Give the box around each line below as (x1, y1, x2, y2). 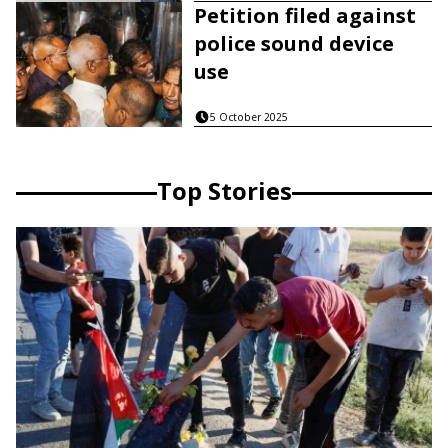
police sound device (194, 30, 395, 58)
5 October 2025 (210, 110, 289, 125)
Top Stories (156, 174, 292, 208)
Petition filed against (194, 2, 417, 30)
